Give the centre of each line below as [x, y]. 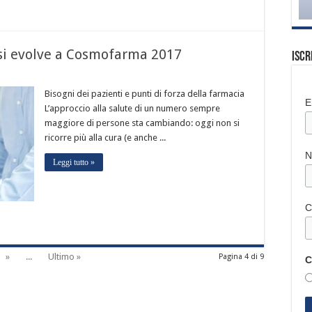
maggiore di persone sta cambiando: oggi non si [142, 123]
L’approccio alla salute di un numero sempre [132, 109]
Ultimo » [64, 257]
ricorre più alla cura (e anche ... [105, 138]
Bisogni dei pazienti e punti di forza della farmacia [145, 94]
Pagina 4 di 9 [241, 257]
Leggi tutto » [74, 163]
